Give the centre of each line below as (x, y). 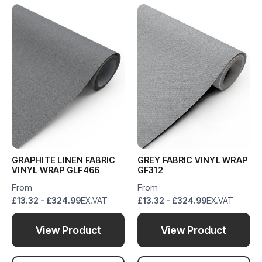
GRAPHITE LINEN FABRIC (64, 160)
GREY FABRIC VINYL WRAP (192, 160)
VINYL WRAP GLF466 (56, 170)
